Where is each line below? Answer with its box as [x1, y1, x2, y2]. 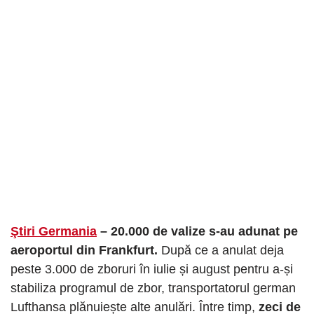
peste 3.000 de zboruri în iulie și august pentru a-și [11, 262, 293, 277]
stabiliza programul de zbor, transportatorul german [11, 281, 296, 296]
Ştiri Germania [11, 224, 97, 239]
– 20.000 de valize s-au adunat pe [97, 224, 298, 239]
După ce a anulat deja [158, 243, 284, 258]
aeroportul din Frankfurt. [11, 243, 158, 258]
